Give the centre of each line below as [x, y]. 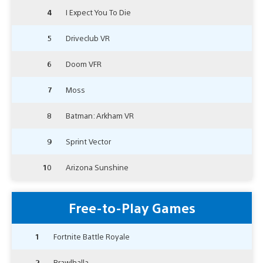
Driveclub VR [88, 38]
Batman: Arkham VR [100, 115]
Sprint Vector [88, 141]
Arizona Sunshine [97, 167]
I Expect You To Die [98, 12]
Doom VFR [84, 63]
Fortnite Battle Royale [92, 236]
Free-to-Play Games [132, 207]
